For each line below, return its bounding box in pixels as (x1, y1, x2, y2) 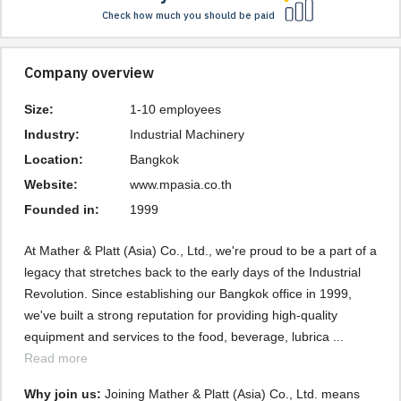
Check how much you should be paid (101, 8, 275, 24)
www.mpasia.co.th (130, 177, 233, 192)
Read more (24, 351, 88, 365)
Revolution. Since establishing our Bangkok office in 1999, (24, 286, 352, 301)
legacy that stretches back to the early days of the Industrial (24, 265, 361, 279)
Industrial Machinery (130, 127, 245, 141)
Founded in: (24, 202, 99, 217)
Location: (24, 152, 83, 166)
